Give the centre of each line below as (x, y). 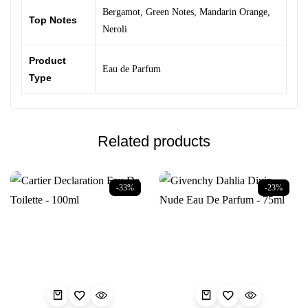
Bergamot (121, 12)
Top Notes (53, 20)
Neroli (115, 30)
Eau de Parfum (132, 69)
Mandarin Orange (233, 12)
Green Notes (170, 12)
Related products (154, 142)
